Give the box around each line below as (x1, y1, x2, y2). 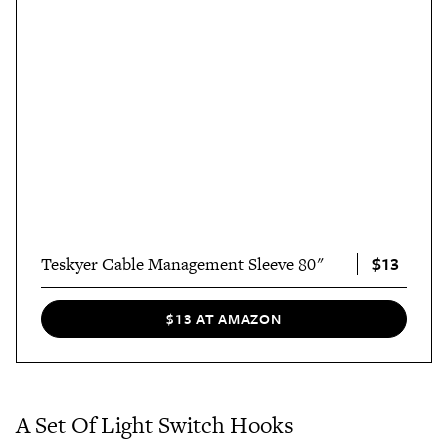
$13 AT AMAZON (166, 308, 282, 330)
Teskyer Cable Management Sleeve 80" (41, 251, 325, 276)
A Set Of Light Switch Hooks (16, 408, 294, 441)
